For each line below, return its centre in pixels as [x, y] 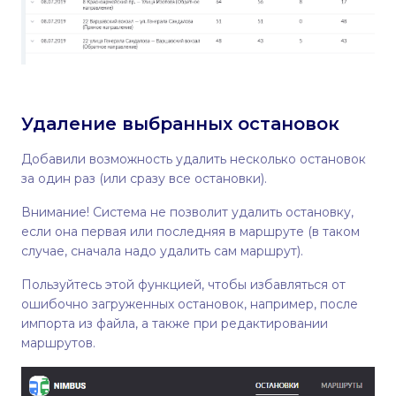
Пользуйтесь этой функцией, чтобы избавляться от [183, 284]
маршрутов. [58, 343]
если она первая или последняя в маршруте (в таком [190, 231]
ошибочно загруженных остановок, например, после [190, 304]
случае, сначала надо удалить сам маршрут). [164, 251]
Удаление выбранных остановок [180, 123]
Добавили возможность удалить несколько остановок [194, 159]
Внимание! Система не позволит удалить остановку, [187, 212]
